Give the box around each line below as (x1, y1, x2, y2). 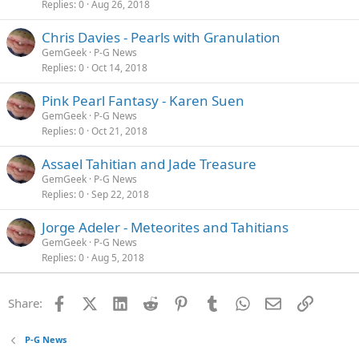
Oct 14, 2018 (91, 61, 147, 75)
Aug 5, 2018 (91, 251, 144, 265)
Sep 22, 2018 (91, 188, 149, 202)
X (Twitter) (96, 293, 154, 310)
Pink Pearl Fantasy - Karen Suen (42, 91, 244, 111)
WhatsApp (249, 293, 307, 310)
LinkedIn (127, 293, 175, 310)
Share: (8, 295, 42, 312)
